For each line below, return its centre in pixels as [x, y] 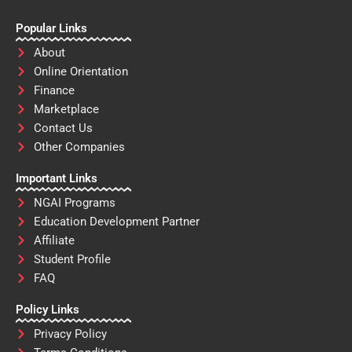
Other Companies [79, 147]
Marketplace [66, 110]
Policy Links [48, 310]
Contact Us [63, 128]
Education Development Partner [116, 222]
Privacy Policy [70, 334]
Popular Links [51, 29]
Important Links [57, 179]
